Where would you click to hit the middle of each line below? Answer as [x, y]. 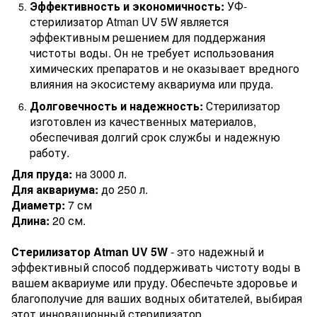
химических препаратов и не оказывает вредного [165, 69]
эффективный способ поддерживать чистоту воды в [156, 267]
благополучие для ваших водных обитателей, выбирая [157, 298]
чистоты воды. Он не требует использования [152, 53]
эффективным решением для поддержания [148, 38]
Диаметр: [38, 204]
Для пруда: [42, 173]
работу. [50, 152]
